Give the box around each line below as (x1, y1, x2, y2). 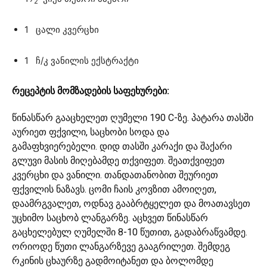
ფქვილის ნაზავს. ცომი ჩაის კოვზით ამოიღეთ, (12, 184, 216, 195)
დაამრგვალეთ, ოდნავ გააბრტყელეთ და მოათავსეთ (12, 198, 250, 210)
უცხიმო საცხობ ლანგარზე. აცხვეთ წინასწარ (12, 212, 208, 224)
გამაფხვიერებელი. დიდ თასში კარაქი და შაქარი (12, 141, 232, 153)
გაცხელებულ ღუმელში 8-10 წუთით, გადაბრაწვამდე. (12, 226, 247, 238)
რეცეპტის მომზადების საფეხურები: (12, 85, 169, 97)
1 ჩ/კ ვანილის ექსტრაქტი (24, 55, 139, 67)
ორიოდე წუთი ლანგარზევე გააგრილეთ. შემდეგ (12, 241, 230, 253)
